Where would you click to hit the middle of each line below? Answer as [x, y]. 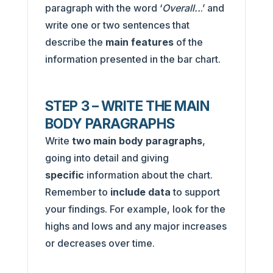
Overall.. [181, 8]
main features [140, 42]
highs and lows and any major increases [136, 226]
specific [64, 175]
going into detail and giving [107, 158]
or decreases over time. [101, 243]
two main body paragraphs [137, 140]
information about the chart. [148, 175]
